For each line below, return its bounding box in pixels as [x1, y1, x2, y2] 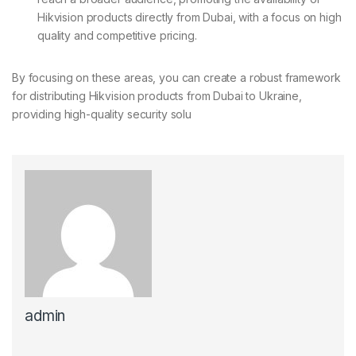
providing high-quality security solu [12, 107, 192, 122]
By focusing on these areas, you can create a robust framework [12, 71, 341, 85]
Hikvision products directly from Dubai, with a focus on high [37, 10, 342, 25]
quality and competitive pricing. [37, 29, 197, 43]
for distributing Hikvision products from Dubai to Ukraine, [12, 89, 302, 103]
